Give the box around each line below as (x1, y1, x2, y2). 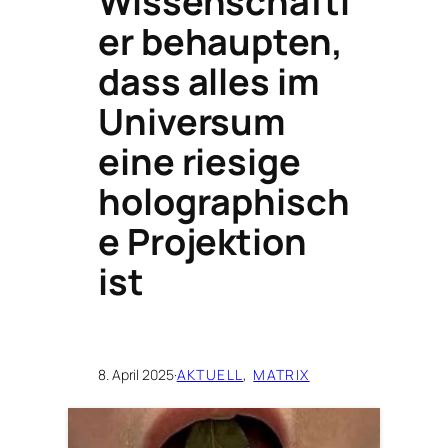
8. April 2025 (98, 364, 174, 384)
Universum (98, 96, 286, 146)
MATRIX (253, 364, 310, 384)
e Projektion (98, 216, 307, 266)
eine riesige (98, 136, 301, 186)
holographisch (98, 176, 350, 226)
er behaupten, (98, 16, 343, 66)
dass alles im (98, 56, 319, 106)
